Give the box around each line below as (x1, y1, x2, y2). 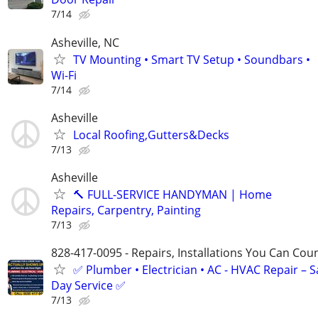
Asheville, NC (51, 34, 119, 50)
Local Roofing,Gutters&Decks (73, 126, 229, 143)
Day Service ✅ (51, 278, 126, 294)
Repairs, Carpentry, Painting (51, 202, 201, 218)
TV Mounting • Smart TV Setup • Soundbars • (73, 51, 310, 67)
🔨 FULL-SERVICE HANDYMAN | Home (73, 186, 272, 202)
